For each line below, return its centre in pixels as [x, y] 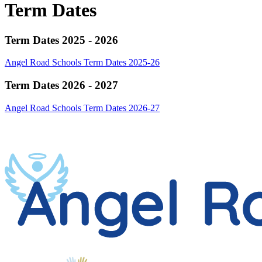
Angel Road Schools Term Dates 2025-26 [82, 63]
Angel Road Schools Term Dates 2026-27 [82, 108]
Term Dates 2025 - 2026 [61, 40]
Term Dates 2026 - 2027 [61, 85]
